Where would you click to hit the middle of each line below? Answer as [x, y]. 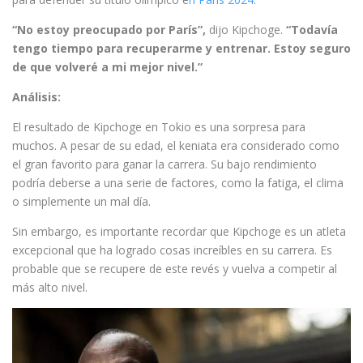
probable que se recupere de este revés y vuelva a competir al [175, 268]
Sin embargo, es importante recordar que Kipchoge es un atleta [179, 231]
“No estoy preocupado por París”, [109, 29]
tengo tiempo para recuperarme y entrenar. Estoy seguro [181, 48]
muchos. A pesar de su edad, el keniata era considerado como [176, 145]
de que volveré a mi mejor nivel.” [107, 66]
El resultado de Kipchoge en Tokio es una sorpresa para [159, 126]
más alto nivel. [50, 287]
